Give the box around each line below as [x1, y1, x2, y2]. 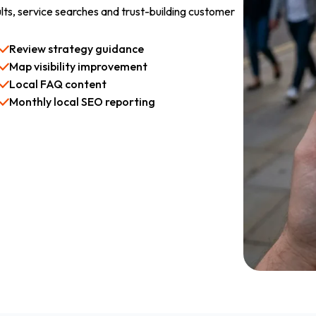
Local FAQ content [9, 77, 107, 91]
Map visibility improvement [9, 59, 148, 73]
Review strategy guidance [9, 42, 145, 56]
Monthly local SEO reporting [9, 95, 156, 109]
